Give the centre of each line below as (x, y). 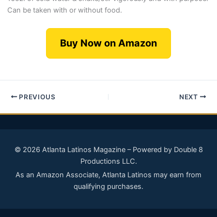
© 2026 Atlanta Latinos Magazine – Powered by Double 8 (108, 150)
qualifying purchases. (108, 186)
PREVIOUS (36, 97)
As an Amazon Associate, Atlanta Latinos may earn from (108, 175)
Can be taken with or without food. (64, 10)
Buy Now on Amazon (108, 43)
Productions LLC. (108, 161)
